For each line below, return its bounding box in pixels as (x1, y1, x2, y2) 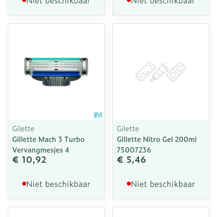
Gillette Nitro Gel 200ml (117, 134, 197, 144)
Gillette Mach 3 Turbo (12, 134, 85, 144)
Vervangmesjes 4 (12, 144, 69, 155)
